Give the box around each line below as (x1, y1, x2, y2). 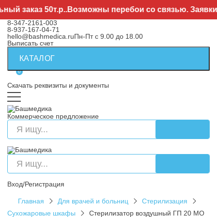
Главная (18, 197, 44, 205)
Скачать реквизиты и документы (7, 81, 109, 89)
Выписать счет (7, 39, 53, 47)
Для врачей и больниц (58, 197, 128, 205)
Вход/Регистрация (7, 180, 64, 188)
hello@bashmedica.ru (7, 32, 74, 40)
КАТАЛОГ (19, 54, 55, 62)
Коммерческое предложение (7, 112, 99, 120)
